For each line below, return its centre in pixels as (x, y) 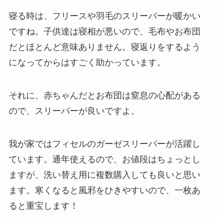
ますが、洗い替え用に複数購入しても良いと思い (104, 175)
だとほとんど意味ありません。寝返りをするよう (104, 47)
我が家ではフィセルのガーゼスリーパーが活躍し (104, 144)
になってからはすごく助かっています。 (87, 63)
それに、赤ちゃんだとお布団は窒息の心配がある (104, 95)
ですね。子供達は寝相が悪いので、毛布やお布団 (104, 32)
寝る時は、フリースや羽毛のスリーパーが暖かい (104, 16)
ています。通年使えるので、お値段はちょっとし (104, 159)
